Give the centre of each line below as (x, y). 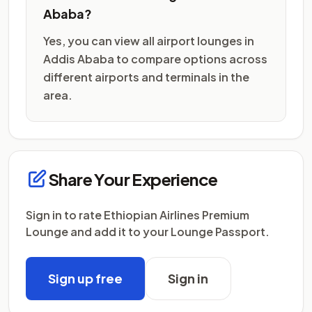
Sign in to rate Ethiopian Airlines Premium (138, 215)
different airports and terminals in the (146, 77)
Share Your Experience (133, 179)
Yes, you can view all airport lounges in (149, 41)
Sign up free (85, 278)
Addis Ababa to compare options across (155, 59)
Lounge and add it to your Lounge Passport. (148, 232)
